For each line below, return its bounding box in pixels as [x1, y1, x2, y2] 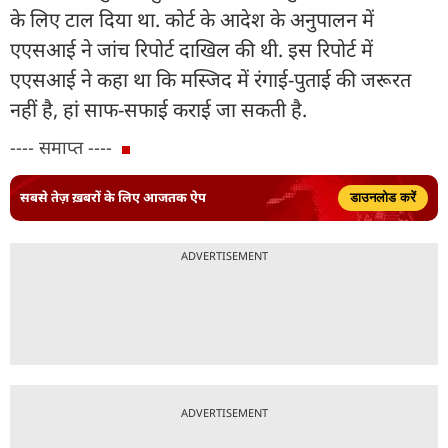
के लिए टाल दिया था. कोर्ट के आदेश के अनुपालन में [10, 5, 374, 33]
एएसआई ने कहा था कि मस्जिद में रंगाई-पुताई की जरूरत [10, 65, 411, 93]
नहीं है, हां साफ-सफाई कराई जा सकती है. [10, 95, 312, 123]
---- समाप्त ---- [10, 134, 112, 159]
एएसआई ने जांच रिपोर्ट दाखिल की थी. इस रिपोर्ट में [10, 35, 373, 63]
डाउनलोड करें [350, 189, 416, 205]
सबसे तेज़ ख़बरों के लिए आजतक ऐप [20, 188, 206, 207]
